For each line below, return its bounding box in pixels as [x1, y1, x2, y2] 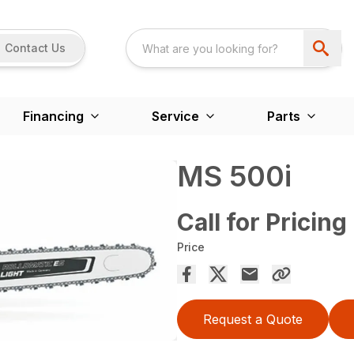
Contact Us [5, 41, 66, 55]
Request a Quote [203, 311, 303, 327]
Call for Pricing [177, 207, 347, 236]
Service [151, 107, 199, 124]
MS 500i [177, 158, 292, 194]
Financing [22, 107, 84, 124]
